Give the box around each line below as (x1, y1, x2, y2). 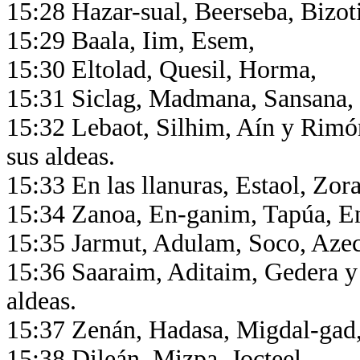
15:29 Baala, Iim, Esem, (6, 27, 261, 55)
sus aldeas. (6, 142, 121, 170)
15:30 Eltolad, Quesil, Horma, (6, 55, 323, 84)
